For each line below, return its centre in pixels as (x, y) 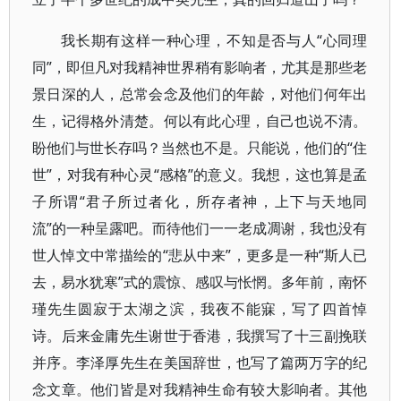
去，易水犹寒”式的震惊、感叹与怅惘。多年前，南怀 (200, 282)
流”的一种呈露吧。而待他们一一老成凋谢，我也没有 (200, 228)
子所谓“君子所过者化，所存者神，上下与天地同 (200, 201)
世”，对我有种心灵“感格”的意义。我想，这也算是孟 (200, 175)
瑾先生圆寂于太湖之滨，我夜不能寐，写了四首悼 (200, 309)
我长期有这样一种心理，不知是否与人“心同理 (214, 40)
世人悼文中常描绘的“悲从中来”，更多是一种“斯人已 (200, 255)
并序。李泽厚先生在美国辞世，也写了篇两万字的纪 (200, 363)
